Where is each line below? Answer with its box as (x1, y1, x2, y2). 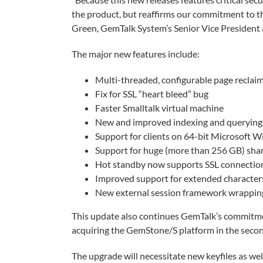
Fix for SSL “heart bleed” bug (95, 88, 208, 99)
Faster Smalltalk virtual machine (95, 102, 224, 113)
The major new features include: (72, 48, 200, 59)
